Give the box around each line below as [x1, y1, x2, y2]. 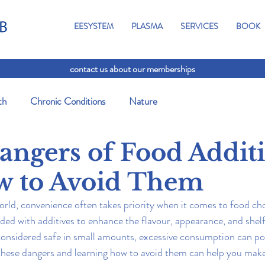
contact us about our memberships [70, 62, 195, 76]
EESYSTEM [74, 20, 114, 32]
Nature [129, 94, 157, 109]
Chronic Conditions [30, 94, 105, 109]
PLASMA [131, 20, 163, 32]
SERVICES [180, 20, 218, 32]
